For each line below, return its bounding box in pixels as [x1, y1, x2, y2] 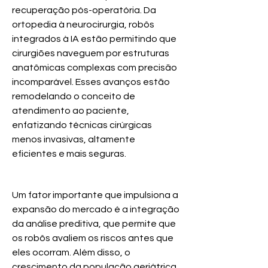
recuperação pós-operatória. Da [12, 5, 156, 15]
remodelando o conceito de [12, 91, 135, 101]
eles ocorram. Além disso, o [12, 247, 130, 257]
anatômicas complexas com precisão [12, 62, 177, 72]
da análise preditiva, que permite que [12, 218, 176, 229]
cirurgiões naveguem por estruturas [12, 48, 169, 58]
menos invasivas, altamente [12, 134, 135, 144]
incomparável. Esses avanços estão [12, 77, 170, 87]
